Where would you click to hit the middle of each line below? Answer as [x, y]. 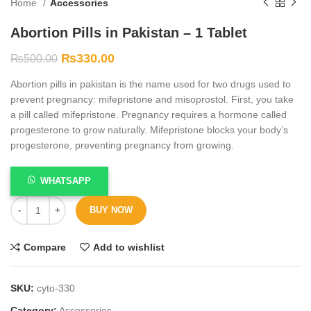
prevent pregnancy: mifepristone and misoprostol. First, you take [152, 99]
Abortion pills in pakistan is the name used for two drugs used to [151, 84]
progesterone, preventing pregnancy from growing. [122, 145]
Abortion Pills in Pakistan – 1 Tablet [129, 32]
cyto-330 [56, 288]
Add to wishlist [128, 247]
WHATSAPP [66, 180]
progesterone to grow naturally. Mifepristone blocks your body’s [149, 129]
